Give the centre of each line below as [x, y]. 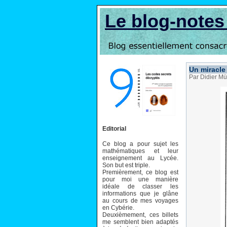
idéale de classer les [140, 186]
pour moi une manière [140, 179]
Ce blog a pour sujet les [140, 144]
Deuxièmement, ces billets [140, 215]
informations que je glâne [140, 193]
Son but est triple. [126, 165]
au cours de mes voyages [140, 200]
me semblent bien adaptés [140, 222]
